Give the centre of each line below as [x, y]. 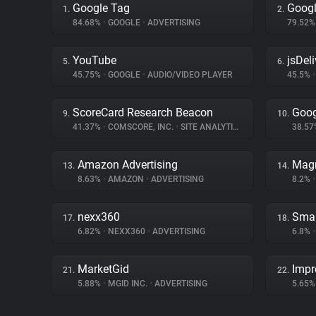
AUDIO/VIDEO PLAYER [189, 75]
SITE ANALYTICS [206, 127]
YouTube [95, 60]
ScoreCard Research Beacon [143, 113]
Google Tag [101, 8]
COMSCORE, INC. [141, 127]
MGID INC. [128, 284]
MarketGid [103, 269]
